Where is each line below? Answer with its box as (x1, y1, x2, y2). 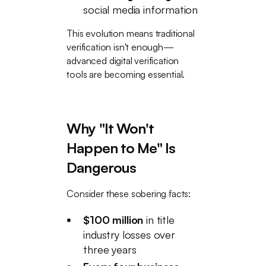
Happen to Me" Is (66, 139, 176, 157)
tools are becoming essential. (66, 68, 185, 80)
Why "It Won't (66, 119, 154, 137)
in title (143, 213, 175, 226)
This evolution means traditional (66, 27, 195, 39)
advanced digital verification (66, 55, 179, 66)
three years (83, 243, 137, 256)
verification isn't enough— (66, 41, 174, 53)
